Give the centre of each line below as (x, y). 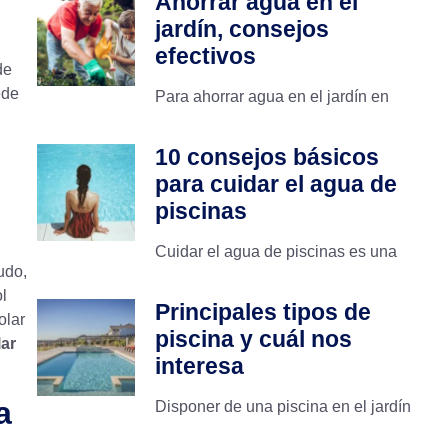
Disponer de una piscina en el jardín (282, 406)
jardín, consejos (241, 28)
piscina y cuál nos (253, 338)
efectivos (205, 55)
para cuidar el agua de (275, 183)
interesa (199, 365)
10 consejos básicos (266, 156)
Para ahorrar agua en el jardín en (271, 96)
